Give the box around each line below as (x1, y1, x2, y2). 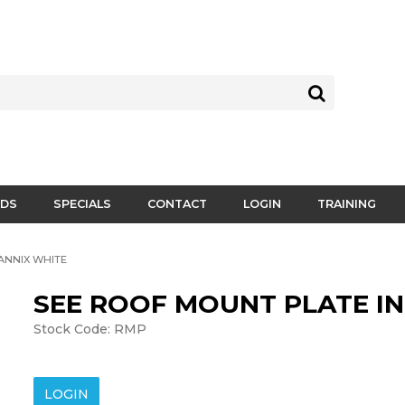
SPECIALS (53, 197, 111, 212)
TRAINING (317, 197, 376, 212)
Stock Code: (33, 321, 111, 338)
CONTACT (147, 197, 207, 212)
